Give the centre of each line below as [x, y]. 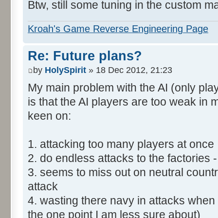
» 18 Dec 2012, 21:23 [129, 70]
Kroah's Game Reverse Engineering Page [118, 28]
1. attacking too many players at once [121, 144]
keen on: [49, 116]
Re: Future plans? [85, 56]
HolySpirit [65, 70]
